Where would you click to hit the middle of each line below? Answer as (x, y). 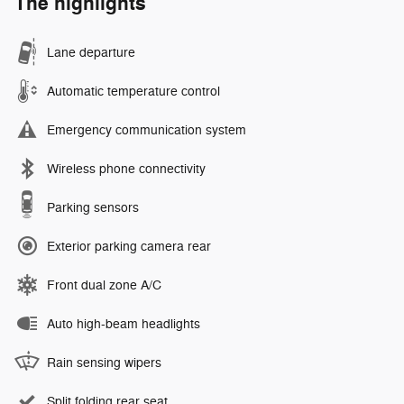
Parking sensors (93, 207)
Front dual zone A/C (104, 285)
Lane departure (91, 52)
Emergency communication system (147, 130)
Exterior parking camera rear (129, 246)
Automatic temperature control (133, 91)
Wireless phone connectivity (126, 169)
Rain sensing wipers (104, 363)
